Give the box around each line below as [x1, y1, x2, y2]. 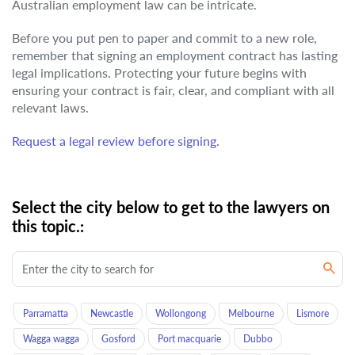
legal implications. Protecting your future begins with [12, 65, 307, 80]
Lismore [296, 307, 329, 319]
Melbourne [228, 307, 274, 319]
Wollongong [155, 307, 206, 319]
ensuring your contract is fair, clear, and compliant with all [12, 82, 334, 97]
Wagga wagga [23, 333, 79, 345]
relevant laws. [12, 100, 89, 115]
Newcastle [90, 307, 133, 319]
